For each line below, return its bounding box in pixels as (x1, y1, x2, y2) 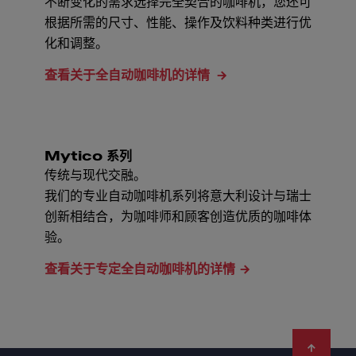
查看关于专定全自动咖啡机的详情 (44, 262, 235, 277)
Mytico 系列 (44, 149, 132, 164)
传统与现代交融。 (44, 168, 146, 183)
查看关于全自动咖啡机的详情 (44, 68, 212, 83)
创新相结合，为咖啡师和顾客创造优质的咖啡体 (44, 210, 311, 224)
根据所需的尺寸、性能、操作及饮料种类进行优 (44, 16, 311, 30)
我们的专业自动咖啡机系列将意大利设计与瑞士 (44, 189, 311, 203)
